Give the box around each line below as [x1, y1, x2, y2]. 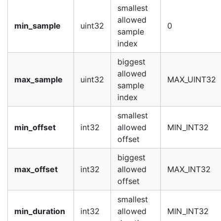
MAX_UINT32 [167, 74, 216, 84]
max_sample [14, 74, 63, 84]
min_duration [14, 206, 65, 216]
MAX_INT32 [167, 164, 211, 174]
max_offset [14, 164, 58, 174]
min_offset [14, 122, 56, 132]
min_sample [14, 21, 61, 31]
